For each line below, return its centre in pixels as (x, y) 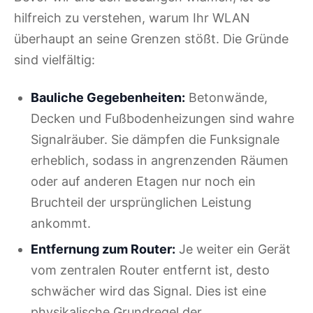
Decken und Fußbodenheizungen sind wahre (162, 119)
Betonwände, (226, 98)
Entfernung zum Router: (103, 249)
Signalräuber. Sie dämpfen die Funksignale (155, 140)
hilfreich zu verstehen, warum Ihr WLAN (132, 18)
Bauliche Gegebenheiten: (108, 98)
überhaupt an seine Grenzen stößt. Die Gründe (151, 39)
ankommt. (61, 224)
